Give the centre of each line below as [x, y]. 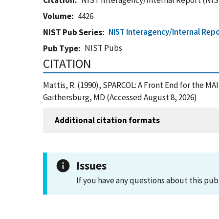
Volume [57, 16]
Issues [91, 165]
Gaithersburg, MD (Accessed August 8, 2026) [120, 97]
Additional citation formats [107, 120]
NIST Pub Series [73, 32]
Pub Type [61, 48]
